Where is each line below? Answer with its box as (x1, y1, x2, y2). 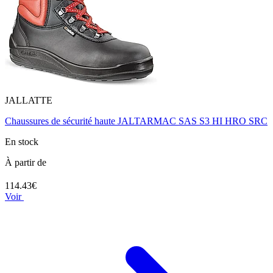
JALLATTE (5, 94, 52, 105)
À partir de (5, 157, 46, 168)
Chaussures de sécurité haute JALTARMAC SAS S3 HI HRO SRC (5, 115, 268, 126)
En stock (5, 136, 38, 147)
